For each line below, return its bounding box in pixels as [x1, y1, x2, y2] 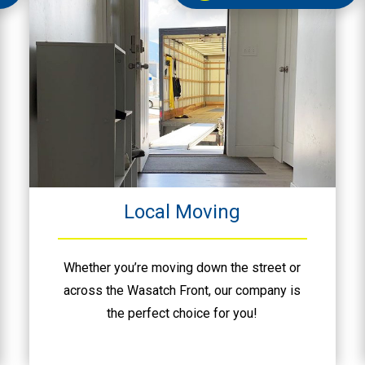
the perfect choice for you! [107, 306, 258, 322]
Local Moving [124, 200, 241, 224]
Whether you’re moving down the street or [64, 260, 301, 276]
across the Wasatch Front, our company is [64, 283, 301, 299]
